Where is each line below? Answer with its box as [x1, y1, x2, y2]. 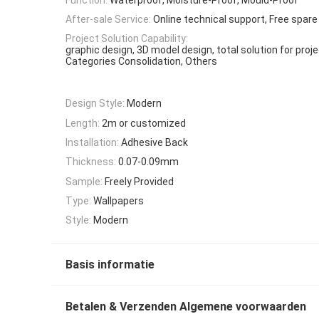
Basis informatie [66, 258, 155, 272]
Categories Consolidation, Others [66, 56, 217, 68]
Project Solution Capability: [66, 33, 188, 45]
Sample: [66, 175, 103, 187]
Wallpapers [93, 194, 144, 206]
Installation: [66, 137, 119, 149]
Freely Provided [105, 175, 174, 187]
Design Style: [66, 98, 125, 110]
